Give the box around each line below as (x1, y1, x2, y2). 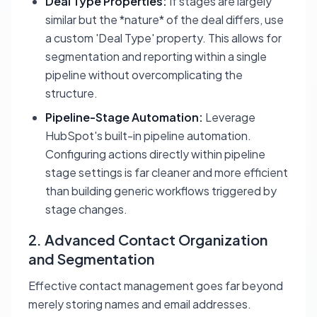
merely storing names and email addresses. (28, 296, 251, 312)
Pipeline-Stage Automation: (45, 110, 203, 125)
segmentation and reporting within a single (45, 49, 267, 64)
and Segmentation (28, 250, 154, 268)
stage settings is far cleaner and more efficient (45, 165, 288, 180)
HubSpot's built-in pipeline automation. (45, 128, 251, 144)
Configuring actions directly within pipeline (45, 146, 265, 162)
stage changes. (45, 202, 127, 217)
